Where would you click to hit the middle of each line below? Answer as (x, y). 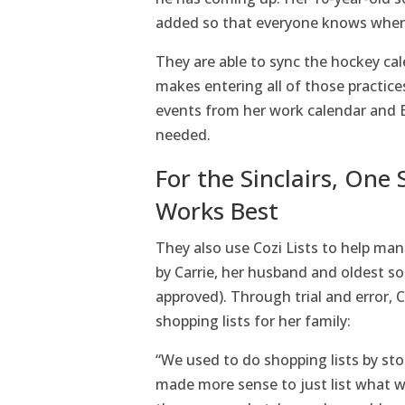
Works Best (217, 210)
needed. (183, 134)
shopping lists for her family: (253, 320)
